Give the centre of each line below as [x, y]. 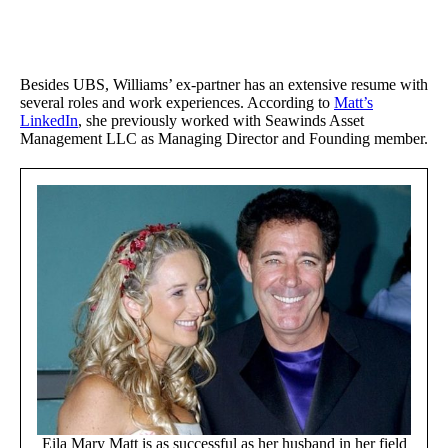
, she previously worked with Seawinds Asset [221, 121]
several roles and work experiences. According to [177, 103]
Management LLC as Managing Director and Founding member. [224, 139]
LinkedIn [49, 121]
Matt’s [353, 103]
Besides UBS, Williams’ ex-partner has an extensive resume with [224, 85]
